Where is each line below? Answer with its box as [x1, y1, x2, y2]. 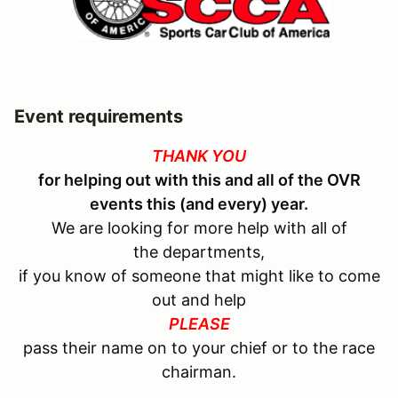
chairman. [162, 362, 236, 382]
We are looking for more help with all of [51, 219, 347, 238]
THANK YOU [152, 147, 246, 166]
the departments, [133, 243, 265, 262]
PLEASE [168, 314, 230, 334]
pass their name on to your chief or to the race [23, 338, 375, 358]
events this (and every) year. [90, 195, 308, 214]
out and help [152, 291, 246, 310]
